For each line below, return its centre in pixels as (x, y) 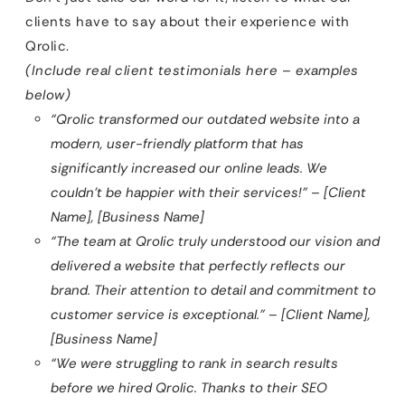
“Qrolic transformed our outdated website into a (205, 120)
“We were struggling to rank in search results (194, 364)
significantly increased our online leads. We (189, 169)
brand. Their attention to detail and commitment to (213, 291)
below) (48, 95)
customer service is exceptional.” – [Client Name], (211, 315)
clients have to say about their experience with (188, 22)
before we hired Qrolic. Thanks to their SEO (189, 388)
